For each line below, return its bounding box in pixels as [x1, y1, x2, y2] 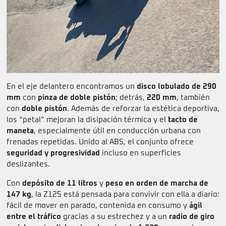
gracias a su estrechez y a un [61, 213, 169, 221]
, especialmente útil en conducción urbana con [34, 127, 201, 135]
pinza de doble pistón [38, 94, 116, 102]
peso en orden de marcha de [105, 180, 208, 188]
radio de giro [169, 213, 214, 221]
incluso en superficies [100, 149, 181, 157]
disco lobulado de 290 [137, 83, 216, 91]
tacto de [168, 116, 198, 124]
